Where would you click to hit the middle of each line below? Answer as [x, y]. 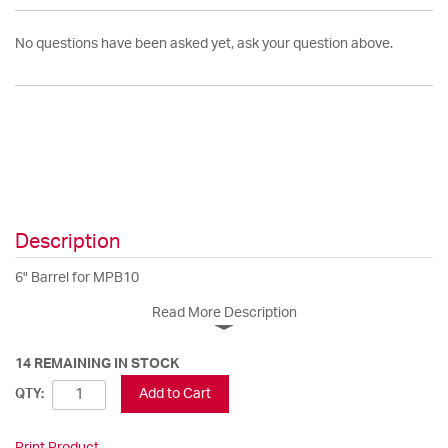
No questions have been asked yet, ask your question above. [204, 43]
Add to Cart [175, 393]
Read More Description [224, 312]
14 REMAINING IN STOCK [97, 363]
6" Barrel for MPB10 [77, 277]
